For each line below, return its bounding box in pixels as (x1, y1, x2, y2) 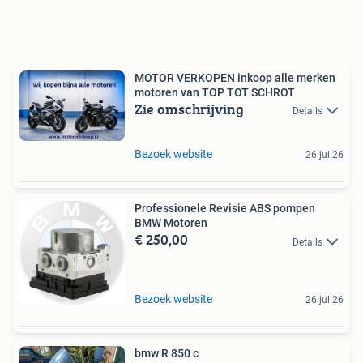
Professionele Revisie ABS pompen (135, 202, 315, 216)
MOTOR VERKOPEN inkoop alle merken (135, 70, 335, 84)
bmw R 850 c (135, 347, 199, 361)
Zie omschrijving (135, 97, 244, 120)
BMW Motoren (135, 216, 207, 230)
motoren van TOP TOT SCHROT (135, 85, 295, 99)
